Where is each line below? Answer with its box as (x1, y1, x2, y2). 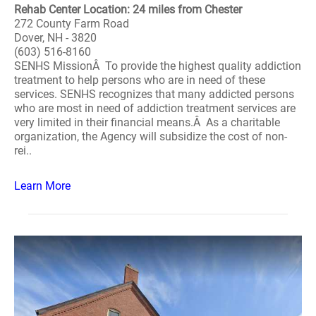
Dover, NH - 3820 (14, 31, 97, 44)
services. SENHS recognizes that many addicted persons (14, 87, 294, 101)
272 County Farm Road (14, 17, 129, 30)
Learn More (14, 179, 71, 193)
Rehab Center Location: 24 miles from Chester (14, 3, 242, 16)
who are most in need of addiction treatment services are (14, 102, 296, 115)
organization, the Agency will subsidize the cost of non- (14, 130, 287, 143)
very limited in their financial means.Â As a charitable (14, 116, 280, 129)
